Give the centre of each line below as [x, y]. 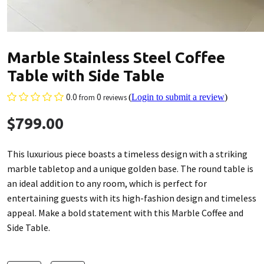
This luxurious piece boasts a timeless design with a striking [127, 154]
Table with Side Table [86, 75]
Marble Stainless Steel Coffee [116, 57]
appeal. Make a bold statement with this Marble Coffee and [125, 213]
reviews [115, 98]
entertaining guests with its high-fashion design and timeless [132, 198]
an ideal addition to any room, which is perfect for [107, 183]
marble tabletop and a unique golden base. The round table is [130, 169]
